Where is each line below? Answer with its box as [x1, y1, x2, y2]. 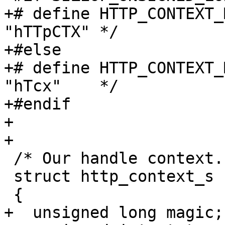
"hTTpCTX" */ [4, 23, 119, 41]
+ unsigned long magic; [4, 203, 223, 222]
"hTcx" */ [4, 77, 119, 95]
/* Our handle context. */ [4, 149, 14, 168]
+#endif [4, 95, 71, 114]
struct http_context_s [4, 167, 14, 186]
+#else [4, 41, 61, 59]
